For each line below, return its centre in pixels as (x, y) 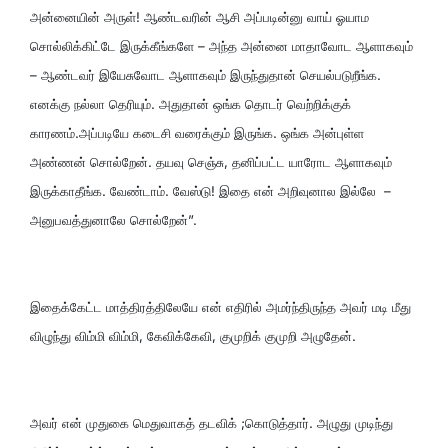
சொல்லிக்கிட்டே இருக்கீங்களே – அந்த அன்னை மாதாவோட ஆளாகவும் (221, 45)
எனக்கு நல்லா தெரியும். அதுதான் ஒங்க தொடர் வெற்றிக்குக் (190, 103)
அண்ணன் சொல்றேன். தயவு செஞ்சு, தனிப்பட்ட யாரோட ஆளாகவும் (211, 161)
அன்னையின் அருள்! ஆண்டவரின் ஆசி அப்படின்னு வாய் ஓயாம (199, 16)
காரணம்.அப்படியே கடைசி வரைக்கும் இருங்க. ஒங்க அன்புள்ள (197, 132)
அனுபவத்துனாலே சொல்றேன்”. (113, 219)
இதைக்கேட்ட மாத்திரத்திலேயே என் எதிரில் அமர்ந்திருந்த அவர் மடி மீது (220, 306)
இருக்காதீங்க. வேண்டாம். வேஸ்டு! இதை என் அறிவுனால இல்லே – (210, 190)
